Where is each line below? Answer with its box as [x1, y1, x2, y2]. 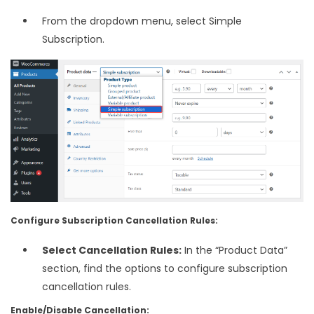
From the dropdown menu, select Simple [42, 14, 242, 29]
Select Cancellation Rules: [42, 243, 182, 257]
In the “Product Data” [182, 243, 287, 257]
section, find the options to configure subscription [42, 261, 287, 275]
